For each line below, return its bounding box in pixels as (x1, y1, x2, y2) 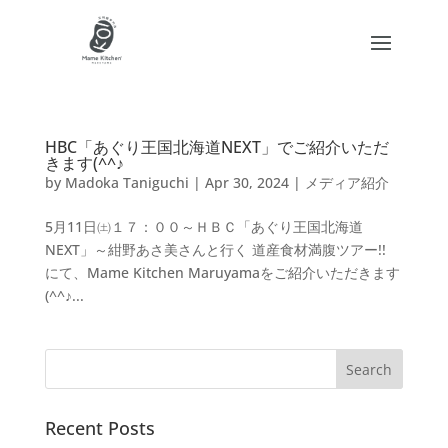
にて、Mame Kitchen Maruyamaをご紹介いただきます (44, 263, 400, 282)
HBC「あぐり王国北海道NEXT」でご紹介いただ (44, 136, 389, 158)
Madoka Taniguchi (64, 173, 189, 192)
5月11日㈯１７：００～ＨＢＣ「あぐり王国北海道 (44, 217, 363, 236)
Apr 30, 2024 (204, 173, 289, 192)
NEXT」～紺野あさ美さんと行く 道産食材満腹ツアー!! (44, 240, 386, 259)
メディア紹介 (304, 173, 389, 192)
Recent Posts (44, 416, 155, 440)
